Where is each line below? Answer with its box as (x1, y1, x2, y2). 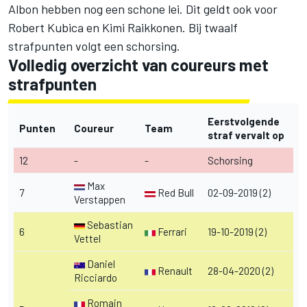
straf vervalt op (208, 129, 284, 142)
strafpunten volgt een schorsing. (8, 38, 180, 54)
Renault (156, 265, 193, 278)
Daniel (85, 258, 115, 271)
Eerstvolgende (208, 115, 280, 128)
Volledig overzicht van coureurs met (8, 55, 269, 75)
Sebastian (85, 219, 133, 232)
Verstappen (74, 193, 125, 206)
